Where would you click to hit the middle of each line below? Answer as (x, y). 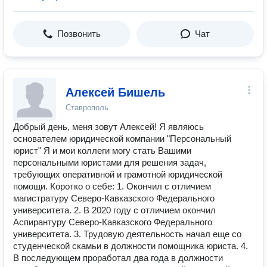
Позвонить (79, 34)
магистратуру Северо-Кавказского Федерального (114, 198)
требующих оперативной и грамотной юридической (118, 174)
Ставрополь (87, 108)
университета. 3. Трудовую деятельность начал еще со (127, 234)
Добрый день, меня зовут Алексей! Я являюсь (108, 127)
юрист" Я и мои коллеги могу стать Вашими (102, 150)
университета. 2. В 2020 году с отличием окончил (114, 210)
